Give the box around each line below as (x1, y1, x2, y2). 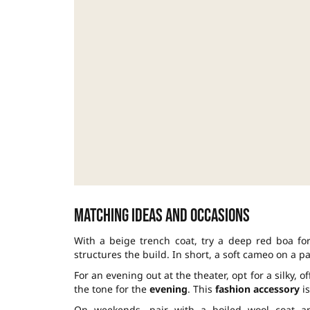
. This (187, 282, 215, 296)
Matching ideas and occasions (73, 206, 250, 228)
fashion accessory (215, 282, 300, 296)
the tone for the (73, 282, 149, 296)
